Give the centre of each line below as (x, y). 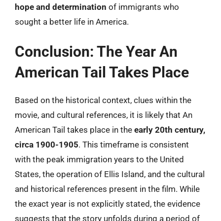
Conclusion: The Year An (96, 52)
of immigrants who (143, 7)
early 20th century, (170, 130)
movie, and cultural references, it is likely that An (104, 115)
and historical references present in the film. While (107, 189)
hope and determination (61, 7)
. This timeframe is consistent (134, 145)
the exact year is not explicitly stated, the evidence (108, 204)
